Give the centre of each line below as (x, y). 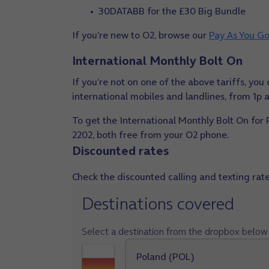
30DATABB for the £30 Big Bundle (172, 11)
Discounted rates (120, 151)
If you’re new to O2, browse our (141, 35)
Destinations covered (158, 204)
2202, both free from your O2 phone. (151, 134)
